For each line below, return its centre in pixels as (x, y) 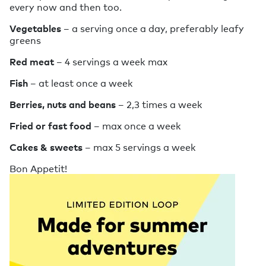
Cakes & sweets (46, 147)
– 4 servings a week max (111, 61)
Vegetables (37, 28)
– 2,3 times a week (159, 104)
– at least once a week (82, 83)
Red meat (32, 61)
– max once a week (136, 126)
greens (25, 40)
